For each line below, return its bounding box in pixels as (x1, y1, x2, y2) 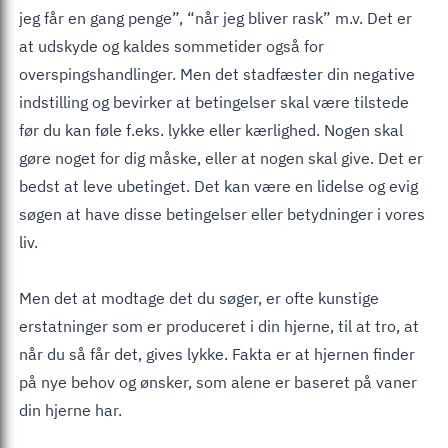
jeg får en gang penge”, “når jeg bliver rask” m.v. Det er (19, 7, 412, 28)
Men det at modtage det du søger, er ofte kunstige (19, 287, 379, 308)
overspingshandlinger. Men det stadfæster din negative (19, 63, 415, 84)
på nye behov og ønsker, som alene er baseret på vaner (19, 371, 417, 392)
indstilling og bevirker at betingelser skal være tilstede (19, 91, 409, 112)
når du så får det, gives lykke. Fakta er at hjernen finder (19, 343, 415, 364)
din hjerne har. (19, 399, 122, 420)
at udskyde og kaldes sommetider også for (19, 35, 324, 56)
